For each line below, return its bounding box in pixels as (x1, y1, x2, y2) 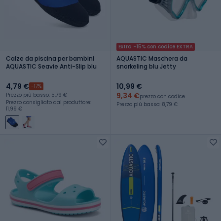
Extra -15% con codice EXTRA (118, 42, 193, 50)
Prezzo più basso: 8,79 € (116, 100, 178, 108)
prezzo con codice (140, 92, 185, 100)
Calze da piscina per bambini (6, 54, 94, 63)
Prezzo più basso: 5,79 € (6, 91, 67, 99)
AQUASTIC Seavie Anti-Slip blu (6, 62, 97, 71)
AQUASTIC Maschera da (116, 54, 187, 63)
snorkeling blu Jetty (116, 62, 176, 71)
